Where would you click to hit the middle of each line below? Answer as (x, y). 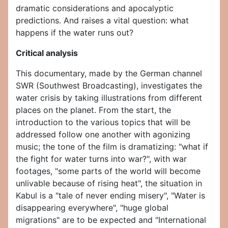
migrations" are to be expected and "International (111, 220)
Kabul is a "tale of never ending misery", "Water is (110, 196)
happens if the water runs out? (75, 33)
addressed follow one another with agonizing (103, 135)
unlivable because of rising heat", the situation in (109, 183)
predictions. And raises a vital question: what (102, 21)
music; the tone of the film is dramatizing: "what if (112, 147)
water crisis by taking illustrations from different (109, 98)
